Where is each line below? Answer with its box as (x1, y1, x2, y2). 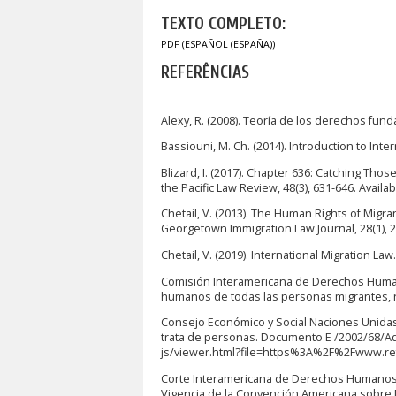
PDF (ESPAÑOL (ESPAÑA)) (161, 38, 275, 51)
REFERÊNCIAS (161, 63, 249, 83)
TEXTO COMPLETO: (161, 14, 286, 34)
